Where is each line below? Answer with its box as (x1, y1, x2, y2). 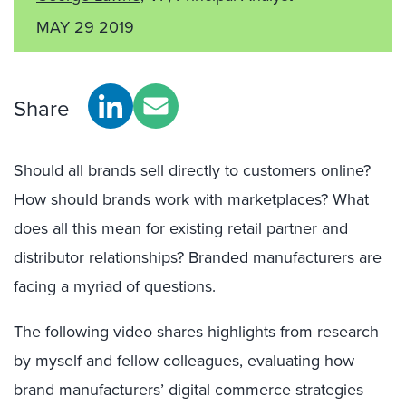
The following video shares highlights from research (14, 320, 379, 343)
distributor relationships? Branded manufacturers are (14, 246, 382, 268)
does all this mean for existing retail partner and (14, 217, 348, 239)
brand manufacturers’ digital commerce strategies (14, 378, 363, 401)
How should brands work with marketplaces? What (14, 188, 369, 210)
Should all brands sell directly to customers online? (14, 159, 371, 181)
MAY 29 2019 (36, 15, 134, 38)
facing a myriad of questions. (14, 275, 216, 297)
